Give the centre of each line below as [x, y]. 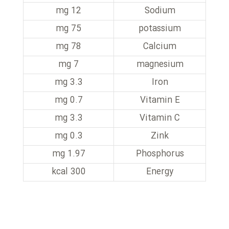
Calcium [160, 47]
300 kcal [78, 172]
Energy [160, 172]
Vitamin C [160, 118]
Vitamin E [160, 100]
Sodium [160, 11]
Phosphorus [160, 154]
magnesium [160, 65]
